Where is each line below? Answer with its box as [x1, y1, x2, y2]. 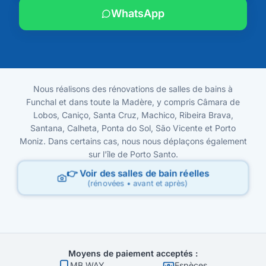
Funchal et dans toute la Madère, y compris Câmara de [26, 97, 240, 107]
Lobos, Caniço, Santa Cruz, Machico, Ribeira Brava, [33, 110, 233, 121]
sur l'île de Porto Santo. [88, 149, 178, 160]
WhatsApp [111, 7, 164, 20]
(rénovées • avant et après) [88, 179, 188, 188]
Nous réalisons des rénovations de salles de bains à [33, 84, 233, 94]
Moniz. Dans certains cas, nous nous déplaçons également [19, 136, 247, 147]
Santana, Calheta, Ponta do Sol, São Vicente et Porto [30, 123, 236, 134]
